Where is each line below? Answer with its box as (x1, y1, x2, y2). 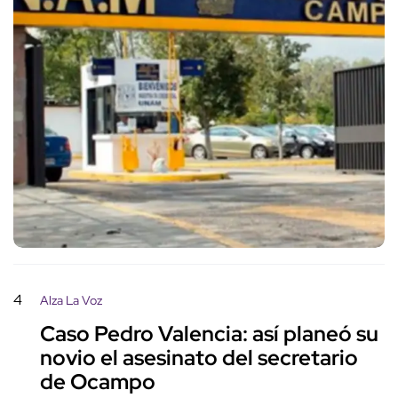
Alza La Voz (40, 291, 102, 308)
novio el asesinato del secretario (40, 344, 358, 372)
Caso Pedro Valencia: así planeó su (40, 320, 378, 348)
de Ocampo (40, 368, 155, 396)
